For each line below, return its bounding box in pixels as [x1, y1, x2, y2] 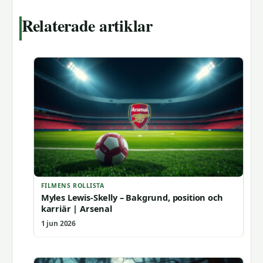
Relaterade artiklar [22, 13, 153, 38]
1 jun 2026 [41, 218, 76, 228]
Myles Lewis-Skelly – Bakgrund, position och [41, 191, 223, 203]
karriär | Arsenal [41, 202, 112, 214]
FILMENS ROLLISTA [41, 181, 104, 190]
